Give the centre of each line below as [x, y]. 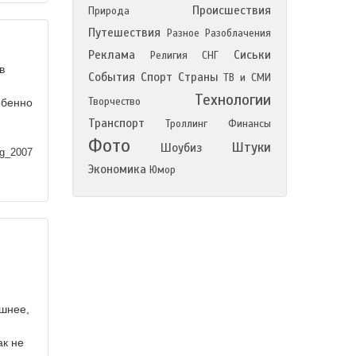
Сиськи [253, 55]
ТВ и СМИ [248, 78]
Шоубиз [181, 148]
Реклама [112, 55]
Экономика [117, 169]
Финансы [250, 124]
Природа [109, 11]
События [112, 77]
